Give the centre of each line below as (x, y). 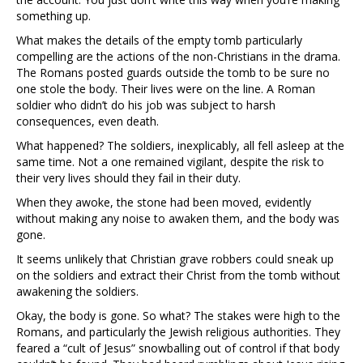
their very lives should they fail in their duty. (128, 178)
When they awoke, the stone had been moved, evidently (164, 203)
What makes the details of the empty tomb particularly (159, 41)
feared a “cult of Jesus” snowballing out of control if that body (178, 348)
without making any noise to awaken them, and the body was (178, 219)
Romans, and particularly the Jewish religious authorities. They (178, 332)
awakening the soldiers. (77, 292)
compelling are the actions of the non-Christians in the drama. (178, 57)
